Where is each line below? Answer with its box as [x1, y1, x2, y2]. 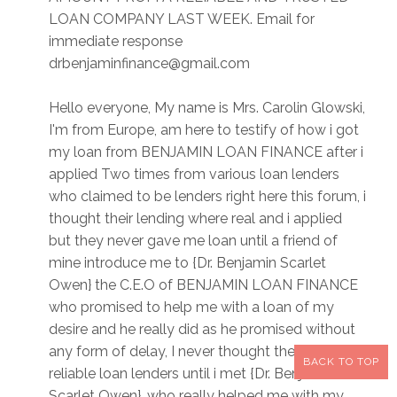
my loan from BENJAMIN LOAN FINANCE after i [49, 144, 363, 161]
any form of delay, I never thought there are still [49, 343, 357, 361]
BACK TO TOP [303, 355, 379, 368]
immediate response [49, 33, 183, 51]
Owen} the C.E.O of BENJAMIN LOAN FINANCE [49, 276, 358, 294]
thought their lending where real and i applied [49, 210, 342, 228]
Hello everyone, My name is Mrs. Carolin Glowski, [49, 99, 365, 117]
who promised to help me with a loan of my [49, 299, 334, 316]
